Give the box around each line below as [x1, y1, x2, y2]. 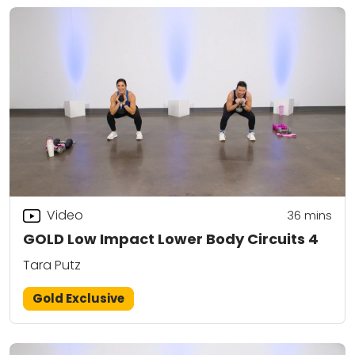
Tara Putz [23, 256, 81, 275]
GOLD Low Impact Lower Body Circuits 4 [23, 228, 319, 249]
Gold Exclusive [32, 290, 125, 307]
